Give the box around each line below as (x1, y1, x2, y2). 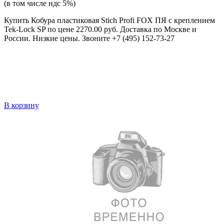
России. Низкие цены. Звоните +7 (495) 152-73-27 (4, 34, 174, 43)
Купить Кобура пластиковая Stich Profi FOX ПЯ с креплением (4, 16, 215, 25)
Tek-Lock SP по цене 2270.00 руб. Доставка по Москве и (4, 25, 196, 34)
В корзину (4, 101, 39, 110)
